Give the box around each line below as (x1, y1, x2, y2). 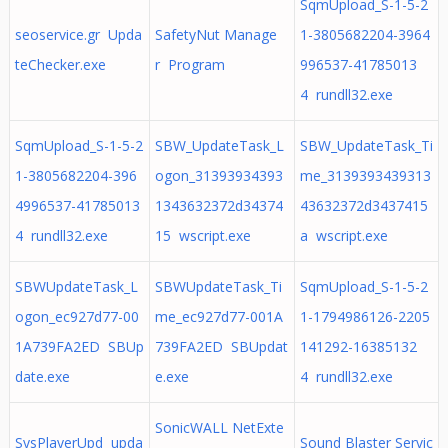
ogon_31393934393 (154, 166, 283, 185)
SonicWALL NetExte (154, 418, 284, 437)
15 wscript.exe (154, 226, 251, 245)
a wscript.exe (299, 226, 388, 245)
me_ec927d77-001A (154, 307, 283, 326)
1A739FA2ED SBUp (14, 337, 144, 356)
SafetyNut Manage (154, 25, 277, 44)
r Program (154, 55, 225, 74)
